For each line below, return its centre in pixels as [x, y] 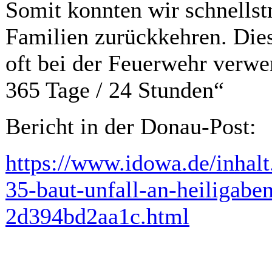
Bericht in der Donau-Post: [131, 126]
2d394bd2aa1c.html [97, 216]
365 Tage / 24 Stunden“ [115, 90]
